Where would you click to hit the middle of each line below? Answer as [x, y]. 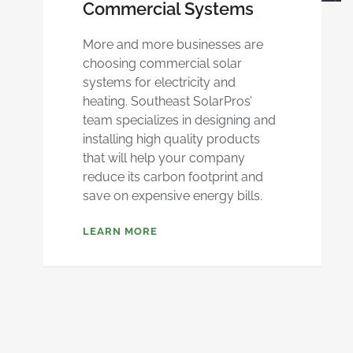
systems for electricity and [159, 82]
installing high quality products [171, 139]
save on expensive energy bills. [172, 195]
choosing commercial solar [162, 63]
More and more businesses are [173, 44]
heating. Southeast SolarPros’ [167, 101]
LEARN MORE [120, 231]
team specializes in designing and [179, 120]
